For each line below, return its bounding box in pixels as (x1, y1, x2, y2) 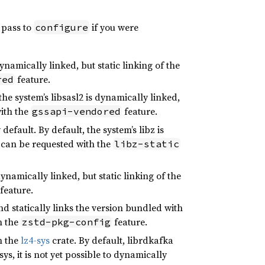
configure (35, 21, 88, 33)
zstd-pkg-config (22, 216, 111, 228)
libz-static (114, 137, 179, 150)
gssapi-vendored (32, 105, 121, 118)
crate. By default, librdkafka (50, 233, 173, 247)
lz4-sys (21, 233, 50, 247)
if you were (89, 20, 138, 34)
